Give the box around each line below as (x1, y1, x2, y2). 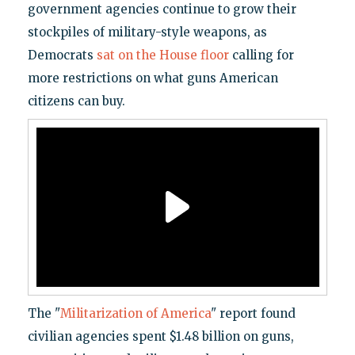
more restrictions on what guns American (27, 70, 278, 86)
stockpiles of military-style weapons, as (27, 24, 267, 40)
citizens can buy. (27, 93, 125, 109)
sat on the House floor (96, 47, 229, 63)
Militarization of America (59, 305, 211, 321)
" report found (210, 305, 296, 321)
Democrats (27, 47, 97, 63)
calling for (228, 47, 294, 63)
